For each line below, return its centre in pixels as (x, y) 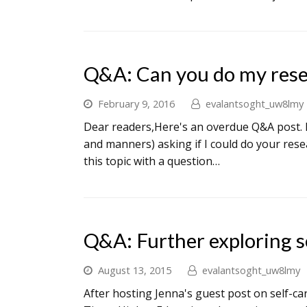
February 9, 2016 (136, 103)
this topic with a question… (152, 161)
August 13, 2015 (135, 270)
